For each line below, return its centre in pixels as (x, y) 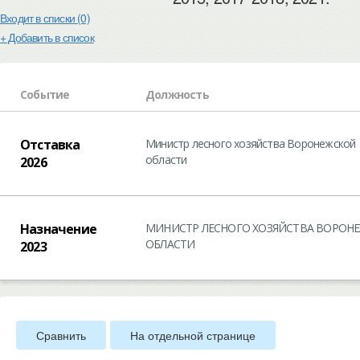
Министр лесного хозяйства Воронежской (251, 143)
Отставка (50, 145)
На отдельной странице (193, 335)
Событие (45, 94)
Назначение (58, 229)
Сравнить (61, 335)
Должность (177, 94)
